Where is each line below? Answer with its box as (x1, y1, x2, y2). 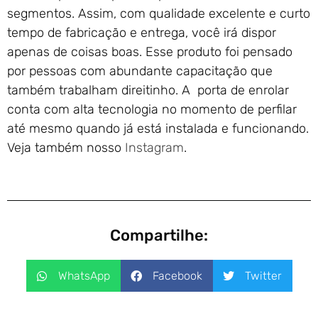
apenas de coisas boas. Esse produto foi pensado (7, 44, 292, 60)
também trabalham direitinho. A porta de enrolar (7, 82, 289, 99)
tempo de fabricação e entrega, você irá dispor (7, 25, 276, 41)
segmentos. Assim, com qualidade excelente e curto (7, 6, 310, 22)
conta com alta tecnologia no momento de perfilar (7, 102, 297, 118)
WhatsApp (57, 268, 110, 283)
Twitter (244, 268, 282, 283)
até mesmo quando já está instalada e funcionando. (7, 121, 309, 137)
